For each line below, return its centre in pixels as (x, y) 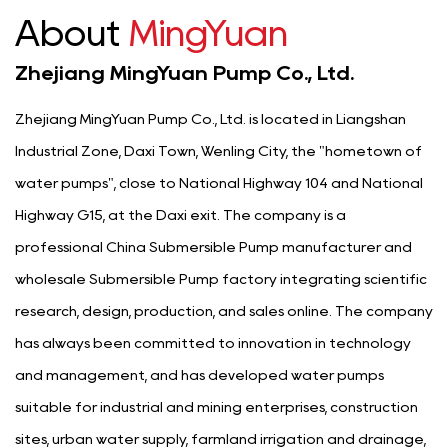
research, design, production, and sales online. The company (224, 311)
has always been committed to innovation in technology (213, 343)
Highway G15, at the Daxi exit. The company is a (180, 215)
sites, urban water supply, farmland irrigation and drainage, (220, 439)
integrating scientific (352, 279)
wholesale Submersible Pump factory (146, 279)
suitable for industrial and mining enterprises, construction (216, 407)
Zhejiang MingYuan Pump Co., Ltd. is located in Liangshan (210, 119)
